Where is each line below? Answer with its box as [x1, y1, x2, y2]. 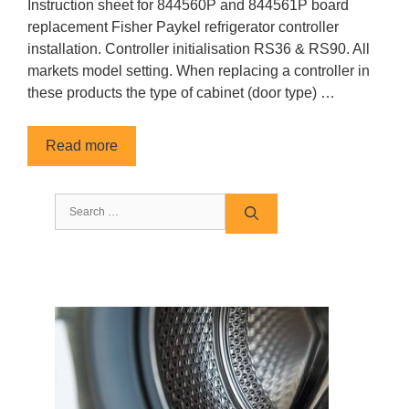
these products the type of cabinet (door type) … [27, 85, 335, 101]
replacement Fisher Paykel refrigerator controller [27, 19, 339, 36]
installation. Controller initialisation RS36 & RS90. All [27, 41, 370, 58]
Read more [46, 138, 118, 154]
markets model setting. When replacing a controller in [27, 63, 370, 79]
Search [54, 195, 100, 212]
